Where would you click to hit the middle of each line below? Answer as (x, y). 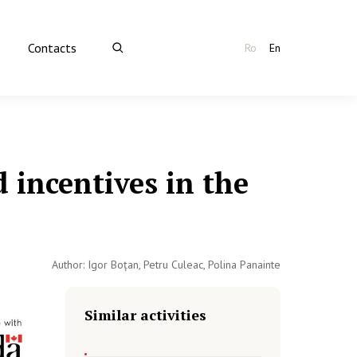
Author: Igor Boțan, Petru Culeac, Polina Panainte (166, 265)
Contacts (52, 48)
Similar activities (145, 315)
